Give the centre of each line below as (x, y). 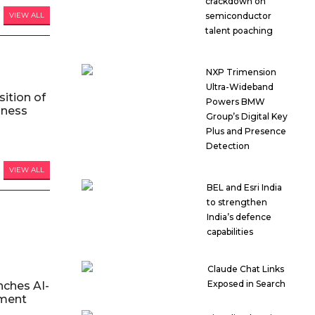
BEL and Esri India (244, 188)
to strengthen (237, 202)
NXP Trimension (241, 72)
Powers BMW (235, 102)
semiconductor (238, 16)
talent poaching (239, 31)
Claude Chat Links (246, 269)
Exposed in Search (247, 284)
